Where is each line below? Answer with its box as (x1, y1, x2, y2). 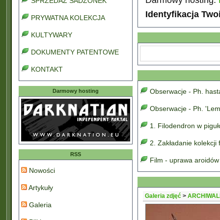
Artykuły (27, 184, 53, 192)
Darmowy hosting (53, 88, 99, 94)
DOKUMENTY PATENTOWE (31, 48, 119, 56)
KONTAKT (31, 65, 63, 73)
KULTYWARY (31, 31, 72, 39)
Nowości (27, 166, 55, 174)
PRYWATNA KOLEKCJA (31, 14, 105, 22)
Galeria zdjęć (145, 192, 181, 199)
